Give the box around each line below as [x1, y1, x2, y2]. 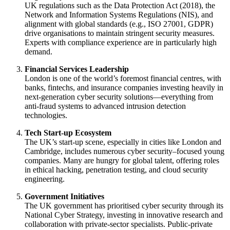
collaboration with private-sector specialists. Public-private [25, 219, 213, 228]
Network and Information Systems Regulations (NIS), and [25, 10, 213, 19]
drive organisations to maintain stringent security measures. [25, 28, 215, 37]
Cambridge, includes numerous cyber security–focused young [25, 146, 224, 156]
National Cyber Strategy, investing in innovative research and [25, 210, 223, 219]
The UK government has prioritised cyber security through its [25, 201, 223, 210]
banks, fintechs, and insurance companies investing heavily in [25, 83, 223, 92]
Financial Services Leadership [25, 64, 129, 73]
